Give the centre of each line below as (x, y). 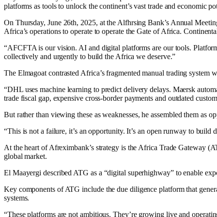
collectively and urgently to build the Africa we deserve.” (90, 56)
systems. (17, 198)
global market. (25, 156)
